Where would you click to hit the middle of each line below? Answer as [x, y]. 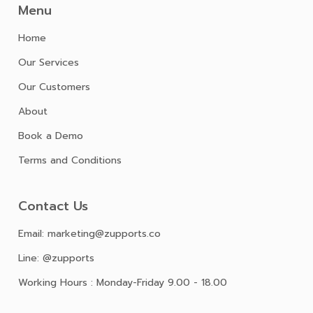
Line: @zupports [56, 259]
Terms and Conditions [70, 161]
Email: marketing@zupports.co [89, 234]
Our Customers [54, 87]
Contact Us [53, 206]
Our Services [49, 63]
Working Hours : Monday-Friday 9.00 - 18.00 [123, 283]
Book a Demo [51, 136]
